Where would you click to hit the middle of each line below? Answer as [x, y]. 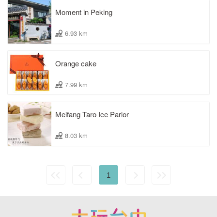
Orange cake [76, 63]
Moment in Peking [84, 12]
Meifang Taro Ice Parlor [92, 114]
